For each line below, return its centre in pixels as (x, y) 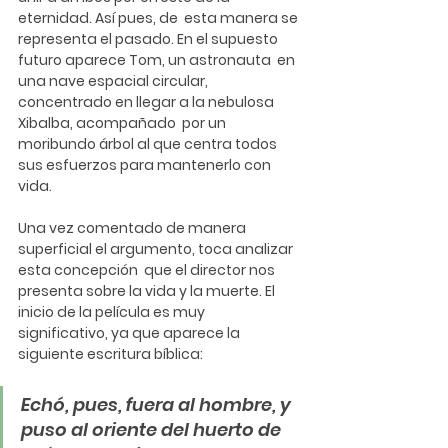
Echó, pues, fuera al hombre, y (158, 404)
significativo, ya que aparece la (130, 332)
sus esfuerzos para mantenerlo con (146, 164)
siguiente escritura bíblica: (110, 353)
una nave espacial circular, (114, 80)
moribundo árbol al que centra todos (149, 143)
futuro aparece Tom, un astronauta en (158, 59)
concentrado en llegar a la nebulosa (147, 101)
